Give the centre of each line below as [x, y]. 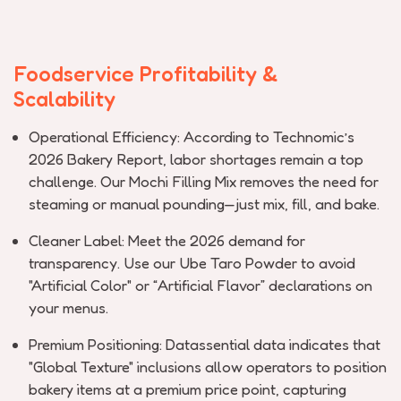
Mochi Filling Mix [183, 181]
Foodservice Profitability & [145, 74]
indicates [319, 344]
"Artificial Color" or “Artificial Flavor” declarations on [200, 285]
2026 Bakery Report [96, 159]
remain [302, 159]
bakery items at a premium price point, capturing [188, 389]
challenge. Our [77, 181]
